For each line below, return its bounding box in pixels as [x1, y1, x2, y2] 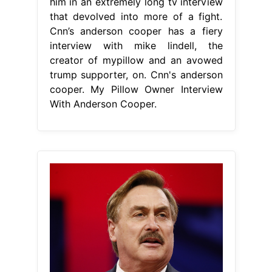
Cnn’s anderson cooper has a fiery [49, 25, 223, 38]
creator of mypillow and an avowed [49, 54, 223, 67]
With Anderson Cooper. [49, 98, 157, 110]
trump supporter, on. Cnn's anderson [49, 69, 223, 81]
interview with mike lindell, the [49, 39, 223, 52]
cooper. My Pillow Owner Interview [49, 83, 223, 96]
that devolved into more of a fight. [49, 10, 223, 23]
